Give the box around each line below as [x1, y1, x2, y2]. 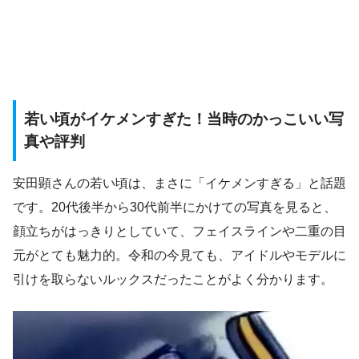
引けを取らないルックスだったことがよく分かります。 [13, 272, 333, 287]
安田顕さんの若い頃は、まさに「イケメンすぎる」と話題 [13, 176, 346, 191]
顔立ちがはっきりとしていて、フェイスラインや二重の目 [13, 224, 346, 239]
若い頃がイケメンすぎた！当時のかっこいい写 [24, 110, 344, 127]
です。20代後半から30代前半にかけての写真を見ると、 [13, 200, 337, 215]
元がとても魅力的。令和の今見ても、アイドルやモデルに [13, 248, 346, 263]
